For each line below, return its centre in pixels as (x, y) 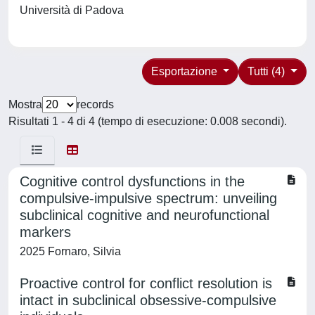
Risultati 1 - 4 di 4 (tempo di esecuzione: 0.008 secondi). (148, 121)
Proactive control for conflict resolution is (146, 283)
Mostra (25, 104)
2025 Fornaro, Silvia (70, 251)
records (95, 104)
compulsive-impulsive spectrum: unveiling (148, 198)
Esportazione (185, 71)
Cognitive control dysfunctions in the (132, 181)
